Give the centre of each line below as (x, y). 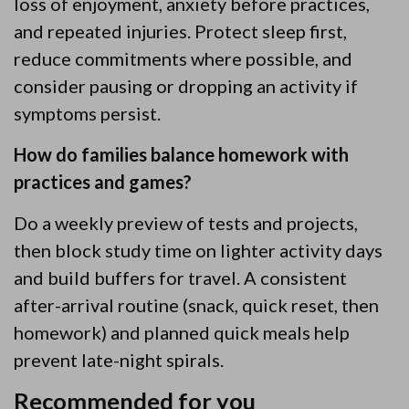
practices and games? (103, 182)
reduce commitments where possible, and (183, 58)
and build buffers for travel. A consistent (180, 278)
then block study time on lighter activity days (198, 250)
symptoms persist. (87, 113)
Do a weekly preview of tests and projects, (186, 223)
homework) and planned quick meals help (182, 332)
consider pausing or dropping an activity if (186, 86)
